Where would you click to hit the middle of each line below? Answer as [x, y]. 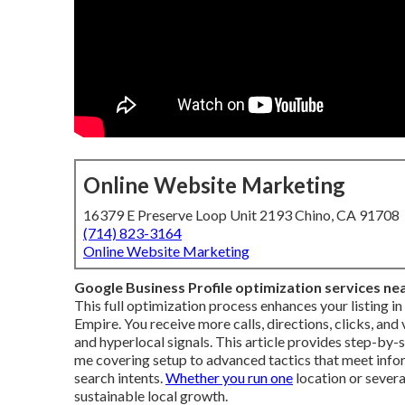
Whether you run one [229, 377]
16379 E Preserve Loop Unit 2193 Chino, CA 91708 [241, 215]
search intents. [120, 377]
